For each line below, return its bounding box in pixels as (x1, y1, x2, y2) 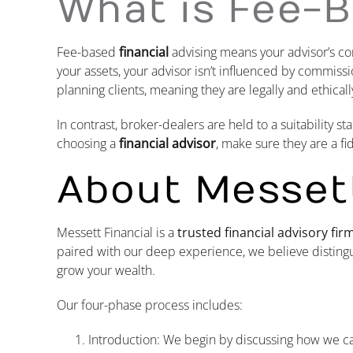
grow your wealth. (56, 261, 155, 279)
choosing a (56, 134, 119, 152)
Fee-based (56, 43, 119, 61)
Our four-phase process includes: (56, 295, 243, 314)
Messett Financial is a (56, 223, 177, 241)
